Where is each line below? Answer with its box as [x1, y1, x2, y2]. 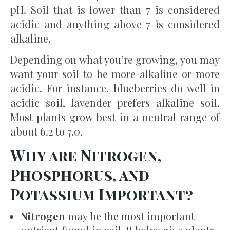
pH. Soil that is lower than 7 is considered [10, 2, 220, 16]
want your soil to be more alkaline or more [10, 66, 220, 81]
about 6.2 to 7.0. [10, 124, 83, 138]
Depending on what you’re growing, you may [10, 52, 220, 66]
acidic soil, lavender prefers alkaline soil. [10, 95, 220, 109]
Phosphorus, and [10, 164, 149, 184]
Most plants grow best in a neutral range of [10, 109, 220, 124]
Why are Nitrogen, [10, 145, 161, 165]
